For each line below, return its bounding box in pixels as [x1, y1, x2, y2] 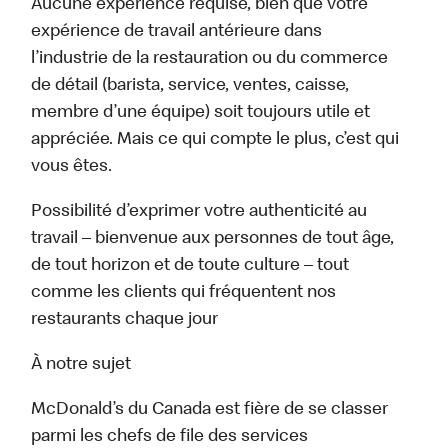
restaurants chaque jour [31, 311, 219, 330]
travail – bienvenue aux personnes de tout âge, [31, 230, 395, 249]
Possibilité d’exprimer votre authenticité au [31, 203, 368, 222]
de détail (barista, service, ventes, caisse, [31, 77, 350, 96]
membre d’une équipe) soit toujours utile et [31, 104, 371, 123]
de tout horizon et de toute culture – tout [31, 257, 350, 276]
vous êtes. [31, 158, 113, 177]
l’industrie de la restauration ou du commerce [31, 50, 389, 69]
